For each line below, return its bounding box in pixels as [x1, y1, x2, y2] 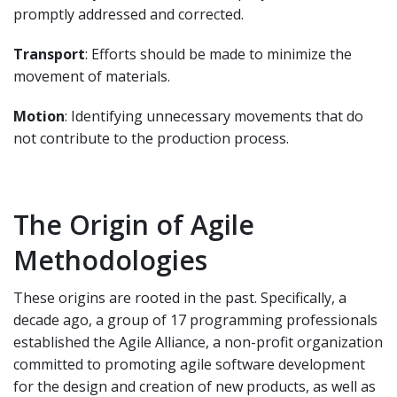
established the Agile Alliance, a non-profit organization [13, 331, 383, 352]
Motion [13, 105, 65, 126]
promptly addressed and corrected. [13, 4, 244, 24]
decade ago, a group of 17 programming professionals [13, 309, 378, 330]
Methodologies [13, 241, 207, 278]
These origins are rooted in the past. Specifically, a [13, 287, 346, 307]
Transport [13, 43, 85, 64]
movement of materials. [13, 66, 170, 86]
